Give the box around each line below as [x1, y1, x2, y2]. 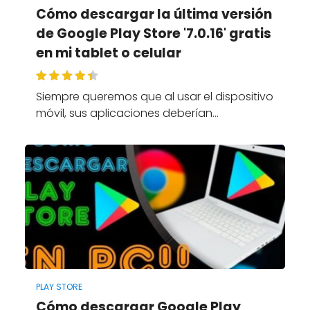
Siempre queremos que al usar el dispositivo [35, 88, 273, 104]
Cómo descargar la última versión [35, 4, 272, 24]
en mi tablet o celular [35, 43, 181, 62]
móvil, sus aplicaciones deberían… [35, 104, 219, 121]
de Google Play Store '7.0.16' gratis [35, 24, 271, 43]
